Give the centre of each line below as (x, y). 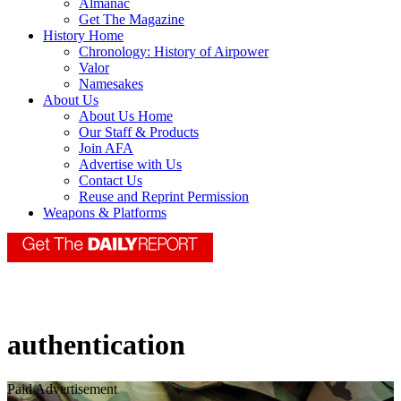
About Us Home (126, 116)
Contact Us (111, 181)
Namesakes (111, 84)
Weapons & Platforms (105, 213)
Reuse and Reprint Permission (164, 197)
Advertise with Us (130, 165)
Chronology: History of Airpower (174, 52)
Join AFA (106, 149)
